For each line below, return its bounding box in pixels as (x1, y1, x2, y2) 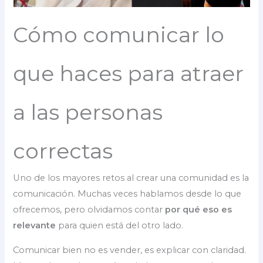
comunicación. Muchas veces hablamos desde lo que (13, 188, 242, 200)
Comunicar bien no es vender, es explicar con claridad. (13, 244, 247, 255)
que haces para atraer (13, 60, 244, 87)
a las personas (13, 99, 163, 126)
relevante (13, 220, 56, 231)
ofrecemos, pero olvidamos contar (13, 204, 166, 215)
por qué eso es (165, 204, 232, 215)
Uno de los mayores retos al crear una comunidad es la (13, 173, 249, 184)
